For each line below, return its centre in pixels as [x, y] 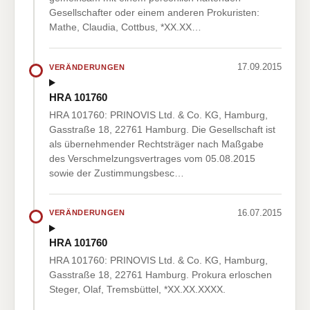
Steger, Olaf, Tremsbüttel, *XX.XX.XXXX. [137, 290]
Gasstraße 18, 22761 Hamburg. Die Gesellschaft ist [162, 129]
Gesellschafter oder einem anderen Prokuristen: [154, 13]
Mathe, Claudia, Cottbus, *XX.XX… [125, 27]
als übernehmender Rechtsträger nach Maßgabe [156, 144]
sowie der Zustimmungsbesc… [117, 173]
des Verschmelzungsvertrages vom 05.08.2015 [152, 158]
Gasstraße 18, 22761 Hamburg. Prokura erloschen [161, 275]
